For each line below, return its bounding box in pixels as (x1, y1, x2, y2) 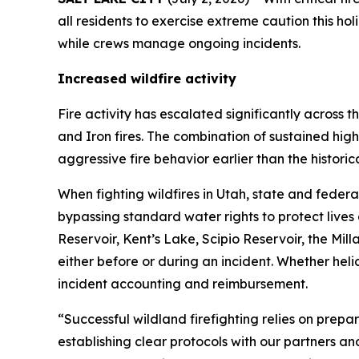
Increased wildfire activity (58, 70, 236, 87)
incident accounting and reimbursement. (58, 275, 308, 292)
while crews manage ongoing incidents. (58, 34, 304, 51)
